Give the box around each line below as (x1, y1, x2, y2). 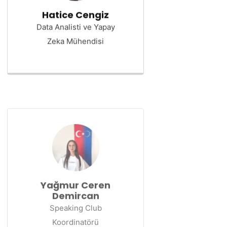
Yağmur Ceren (41, 175, 110, 188)
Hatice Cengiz (42, 8, 109, 21)
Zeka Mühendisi (47, 36, 104, 46)
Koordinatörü (52, 214, 99, 223)
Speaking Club (49, 200, 102, 209)
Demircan (52, 186, 99, 199)
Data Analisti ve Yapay (36, 22, 115, 31)
